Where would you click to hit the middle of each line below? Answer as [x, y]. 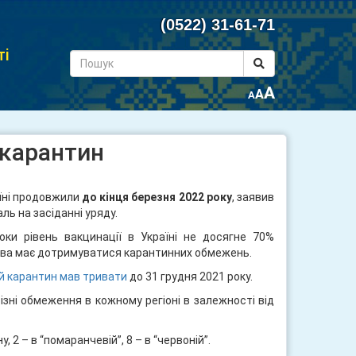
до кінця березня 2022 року [157, 197]
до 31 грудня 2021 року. [190, 277]
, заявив [253, 197]
